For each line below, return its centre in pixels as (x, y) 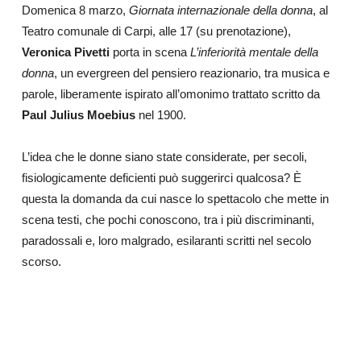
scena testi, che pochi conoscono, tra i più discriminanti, (168, 220)
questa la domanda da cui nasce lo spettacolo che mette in (175, 199)
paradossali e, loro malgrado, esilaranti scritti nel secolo (166, 241)
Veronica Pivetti (67, 52)
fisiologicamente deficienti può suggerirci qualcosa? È (161, 178)
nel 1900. (160, 115)
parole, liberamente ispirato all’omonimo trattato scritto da (170, 94)
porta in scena (151, 52)
